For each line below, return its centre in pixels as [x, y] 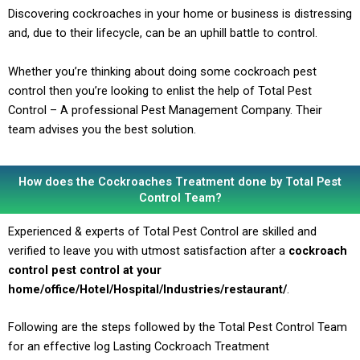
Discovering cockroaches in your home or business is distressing [180, 14]
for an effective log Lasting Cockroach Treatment [139, 347]
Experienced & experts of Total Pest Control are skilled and [162, 232]
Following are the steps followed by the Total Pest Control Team [178, 327]
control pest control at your [85, 270]
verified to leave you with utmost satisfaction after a [148, 251]
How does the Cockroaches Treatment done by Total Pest [180, 182]
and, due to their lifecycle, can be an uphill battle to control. [163, 33]
